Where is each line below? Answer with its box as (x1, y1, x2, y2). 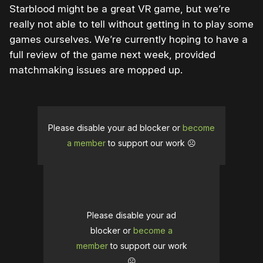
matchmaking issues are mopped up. (9, 63, 183, 76)
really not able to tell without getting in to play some (9, 18, 254, 30)
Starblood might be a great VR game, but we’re (9, 2, 230, 15)
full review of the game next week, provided (9, 48, 215, 60)
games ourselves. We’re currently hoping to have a (9, 33, 248, 45)
